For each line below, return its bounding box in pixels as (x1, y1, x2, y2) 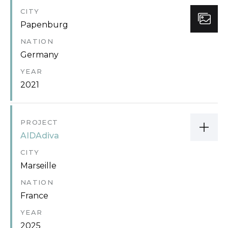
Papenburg (20, 19, 68, 30)
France (20, 190, 48, 201)
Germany (20, 49, 59, 60)
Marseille (20, 160, 56, 170)
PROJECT (20, 118, 59, 126)
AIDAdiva (20, 130, 59, 140)
